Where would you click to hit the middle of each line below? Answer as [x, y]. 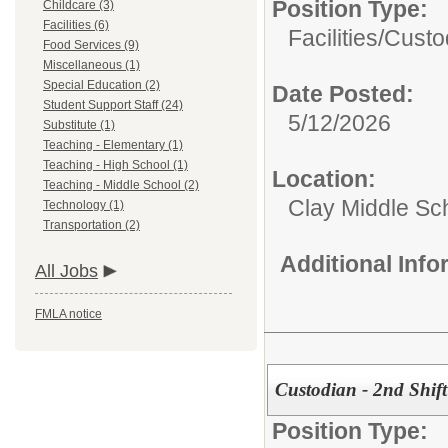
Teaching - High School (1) [115, 165]
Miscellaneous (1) [91, 65]
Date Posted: [343, 94]
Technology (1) [83, 205]
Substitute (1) [79, 125]
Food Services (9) [91, 45]
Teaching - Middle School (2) [121, 185]
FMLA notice [68, 314]
